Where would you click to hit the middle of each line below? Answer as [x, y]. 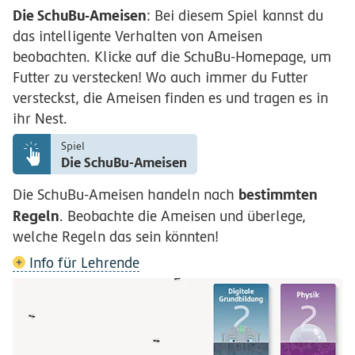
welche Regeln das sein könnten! [116, 237]
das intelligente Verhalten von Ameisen [137, 36]
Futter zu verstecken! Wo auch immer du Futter [160, 77]
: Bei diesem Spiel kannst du [235, 15]
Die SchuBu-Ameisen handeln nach [126, 195]
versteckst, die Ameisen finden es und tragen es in [170, 97]
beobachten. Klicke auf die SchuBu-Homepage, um [172, 56]
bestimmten [278, 195]
